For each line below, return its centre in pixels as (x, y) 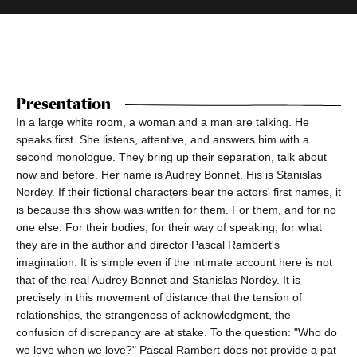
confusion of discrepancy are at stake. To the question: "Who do (177, 333)
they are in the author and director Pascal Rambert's (148, 245)
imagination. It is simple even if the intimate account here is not (174, 263)
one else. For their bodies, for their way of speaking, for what (169, 228)
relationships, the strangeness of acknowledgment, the (153, 315)
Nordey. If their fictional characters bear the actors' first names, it (178, 192)
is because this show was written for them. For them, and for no (176, 210)
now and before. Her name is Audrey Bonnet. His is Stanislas (169, 175)
